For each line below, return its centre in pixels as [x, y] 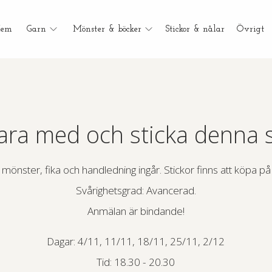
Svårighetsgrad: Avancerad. [136, 191]
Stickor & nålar [195, 29]
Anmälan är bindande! [136, 211]
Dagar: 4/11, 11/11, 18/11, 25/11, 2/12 [136, 242]
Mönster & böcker [107, 29]
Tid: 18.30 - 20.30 [136, 262]
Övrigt [251, 29]
